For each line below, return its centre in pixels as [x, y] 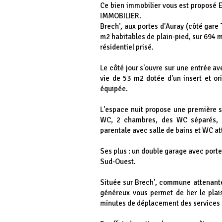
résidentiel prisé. [127, 47]
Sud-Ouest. [118, 162]
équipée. [114, 89]
